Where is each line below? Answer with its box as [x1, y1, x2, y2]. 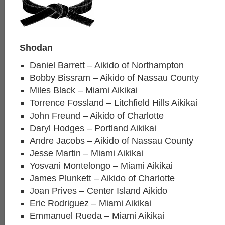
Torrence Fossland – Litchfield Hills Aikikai [30, 98, 197, 108]
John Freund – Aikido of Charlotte [30, 110, 164, 121]
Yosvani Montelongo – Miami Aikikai [30, 161, 173, 171]
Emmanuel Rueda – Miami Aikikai [30, 211, 164, 221]
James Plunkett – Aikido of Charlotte [30, 173, 175, 183]
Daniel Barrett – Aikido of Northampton [30, 60, 184, 70]
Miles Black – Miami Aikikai [30, 85, 138, 95]
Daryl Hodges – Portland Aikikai [30, 123, 156, 133]
